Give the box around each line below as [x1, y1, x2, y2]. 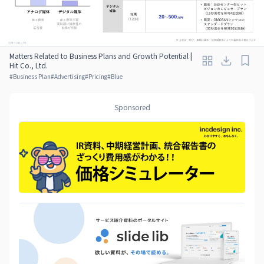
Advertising [54, 71, 85, 81]
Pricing [88, 71, 107, 81]
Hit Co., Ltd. [9, 60, 48, 70]
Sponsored [114, 101, 150, 112]
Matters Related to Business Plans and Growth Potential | [9, 50, 192, 61]
